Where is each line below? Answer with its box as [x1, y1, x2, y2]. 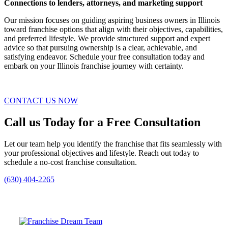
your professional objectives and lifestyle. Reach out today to [4, 148, 199, 157]
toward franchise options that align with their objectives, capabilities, [4, 25, 223, 34]
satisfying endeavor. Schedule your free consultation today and [4, 52, 205, 61]
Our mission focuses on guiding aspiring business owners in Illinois [4, 16, 220, 24]
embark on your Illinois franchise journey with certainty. [4, 62, 184, 70]
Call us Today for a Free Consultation [4, 115, 201, 129]
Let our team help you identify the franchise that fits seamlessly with [4, 139, 222, 148]
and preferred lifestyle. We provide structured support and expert [4, 34, 210, 43]
